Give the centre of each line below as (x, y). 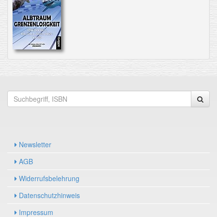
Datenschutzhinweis (48, 195)
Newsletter (34, 144)
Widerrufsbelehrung (48, 178)
